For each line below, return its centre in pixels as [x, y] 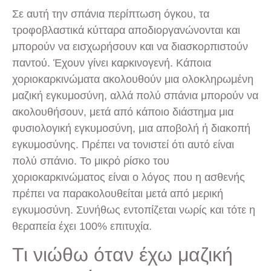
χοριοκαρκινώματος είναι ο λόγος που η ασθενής [129, 177]
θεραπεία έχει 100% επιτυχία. [82, 226]
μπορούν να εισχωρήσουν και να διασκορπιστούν [130, 46]
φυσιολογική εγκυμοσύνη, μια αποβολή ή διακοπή [131, 128]
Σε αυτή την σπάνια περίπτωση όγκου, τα [111, 14]
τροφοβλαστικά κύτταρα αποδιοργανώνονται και [126, 30]
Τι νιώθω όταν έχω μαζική [122, 255]
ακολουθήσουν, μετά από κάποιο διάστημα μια [123, 112]
